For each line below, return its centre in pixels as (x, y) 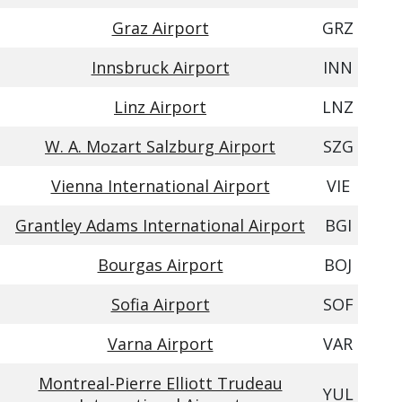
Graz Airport (160, 28)
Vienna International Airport (160, 186)
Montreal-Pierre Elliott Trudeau (160, 383)
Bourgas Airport (160, 265)
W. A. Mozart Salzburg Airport (160, 146)
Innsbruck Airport (160, 67)
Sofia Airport (160, 304)
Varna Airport (160, 344)
